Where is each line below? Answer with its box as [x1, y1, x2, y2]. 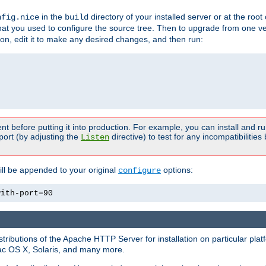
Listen [81, 132, 109, 142]
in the [39, 12, 65, 22]
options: [161, 165, 193, 175]
